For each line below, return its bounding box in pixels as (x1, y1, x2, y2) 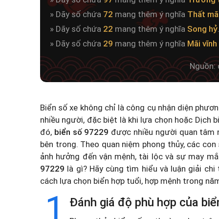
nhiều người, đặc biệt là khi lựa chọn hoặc (40, 115, 195, 125)
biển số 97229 (54, 127, 109, 137)
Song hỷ (187, 24, 218, 34)
